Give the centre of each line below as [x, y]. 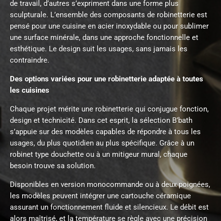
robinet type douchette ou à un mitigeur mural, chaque [99, 154]
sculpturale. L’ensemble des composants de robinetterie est [109, 15]
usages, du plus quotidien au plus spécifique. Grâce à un [102, 143]
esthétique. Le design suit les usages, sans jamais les [99, 49]
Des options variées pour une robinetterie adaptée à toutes [107, 79]
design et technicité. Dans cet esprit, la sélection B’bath [101, 120]
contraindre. [30, 60]
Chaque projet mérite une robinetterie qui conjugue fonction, [109, 109]
